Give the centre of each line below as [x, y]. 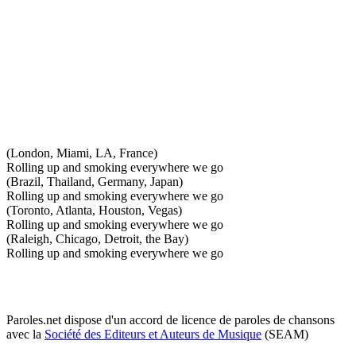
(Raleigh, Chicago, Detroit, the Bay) [97, 238]
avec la [25, 334]
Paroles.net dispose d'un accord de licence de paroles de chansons [170, 319]
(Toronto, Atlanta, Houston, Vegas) [94, 210]
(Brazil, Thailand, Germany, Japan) [95, 181]
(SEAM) [285, 334]
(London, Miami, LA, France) [82, 153]
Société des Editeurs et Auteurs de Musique [153, 334]
